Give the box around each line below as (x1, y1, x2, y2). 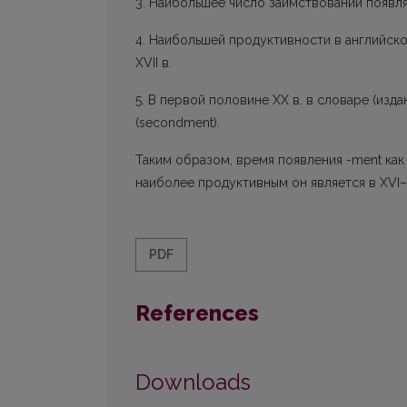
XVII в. (135, 55, 172, 71)
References (135, 300, 259, 327)
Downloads (135, 369, 251, 396)
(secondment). (135, 115, 220, 131)
